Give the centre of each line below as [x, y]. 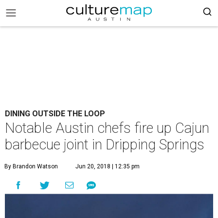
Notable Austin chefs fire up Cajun [107, 128]
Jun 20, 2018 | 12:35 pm [108, 166]
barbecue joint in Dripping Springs [105, 145]
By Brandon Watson [31, 166]
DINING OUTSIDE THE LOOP [55, 114]
